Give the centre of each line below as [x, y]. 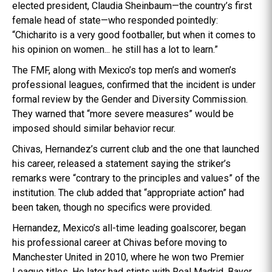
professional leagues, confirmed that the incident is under [134, 85]
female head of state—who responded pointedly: [115, 21]
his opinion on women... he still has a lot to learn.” [115, 50]
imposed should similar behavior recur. [94, 129]
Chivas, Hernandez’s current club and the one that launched [136, 149]
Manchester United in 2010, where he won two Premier [128, 257]
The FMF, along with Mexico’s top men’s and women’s [124, 70]
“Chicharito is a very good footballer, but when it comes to [134, 35]
